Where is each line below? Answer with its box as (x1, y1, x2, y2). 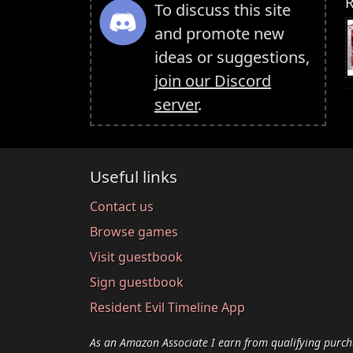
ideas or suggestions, (154, 46, 310, 69)
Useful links (90, 165, 177, 188)
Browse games (90, 222, 178, 240)
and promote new (154, 23, 284, 45)
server (154, 94, 198, 116)
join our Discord (154, 70, 271, 92)
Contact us (90, 197, 154, 215)
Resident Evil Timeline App (90, 298, 245, 316)
